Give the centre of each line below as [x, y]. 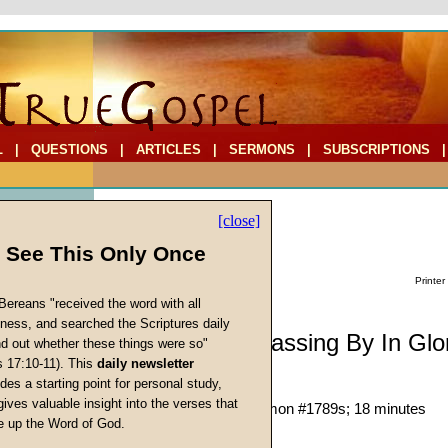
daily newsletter [145, 363]
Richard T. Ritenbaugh [194, 389]
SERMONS [262, 149]
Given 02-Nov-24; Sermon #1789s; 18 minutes [274, 409]
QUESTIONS [69, 149]
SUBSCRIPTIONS [376, 149]
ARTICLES [168, 149]
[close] [239, 220]
